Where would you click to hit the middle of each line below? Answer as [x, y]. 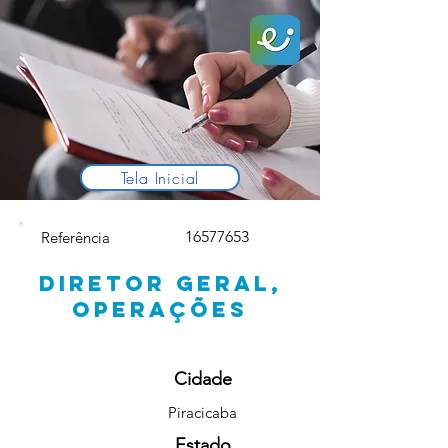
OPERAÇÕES [160, 309]
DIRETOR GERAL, [160, 283]
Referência [75, 237]
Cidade [202, 379]
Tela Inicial [160, 177]
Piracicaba [202, 412]
